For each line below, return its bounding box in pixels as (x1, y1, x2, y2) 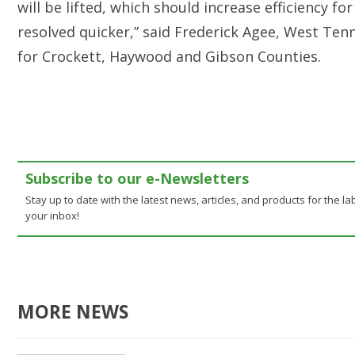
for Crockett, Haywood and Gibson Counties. (17, 47, 321, 66)
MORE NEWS (17, 300, 128, 324)
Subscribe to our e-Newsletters (25, 169, 249, 188)
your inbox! (25, 208, 79, 223)
